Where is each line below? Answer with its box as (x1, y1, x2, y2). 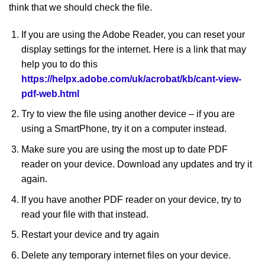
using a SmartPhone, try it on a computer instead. (21, 124, 227, 134)
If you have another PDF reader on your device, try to (21, 194, 241, 205)
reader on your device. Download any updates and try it (21, 159, 252, 170)
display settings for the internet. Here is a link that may (21, 44, 246, 54)
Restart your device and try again (21, 230, 159, 240)
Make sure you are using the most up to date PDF (21, 144, 228, 155)
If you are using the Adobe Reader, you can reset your (21, 29, 245, 40)
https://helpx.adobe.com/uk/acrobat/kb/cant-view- (21, 73, 241, 84)
